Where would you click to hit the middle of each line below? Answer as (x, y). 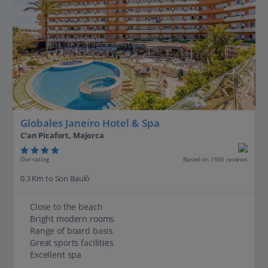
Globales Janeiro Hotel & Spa (90, 123)
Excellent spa (56, 255)
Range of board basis (72, 231)
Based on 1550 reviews (215, 159)
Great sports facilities (72, 243)
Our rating (35, 159)
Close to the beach (66, 207)
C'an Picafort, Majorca (62, 135)
